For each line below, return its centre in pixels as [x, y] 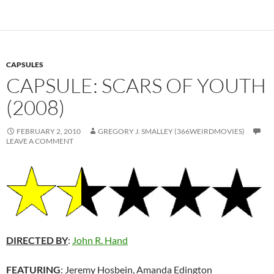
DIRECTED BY [37, 240]
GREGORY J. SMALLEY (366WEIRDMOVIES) [171, 131]
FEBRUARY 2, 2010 [49, 131]
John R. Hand [100, 240]
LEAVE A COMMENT [40, 141]
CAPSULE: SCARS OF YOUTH [136, 85]
